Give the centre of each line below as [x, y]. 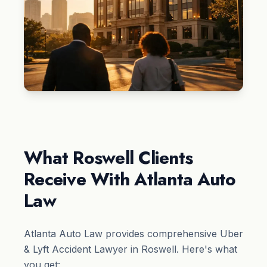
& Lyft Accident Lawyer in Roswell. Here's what [131, 249]
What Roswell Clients [108, 158]
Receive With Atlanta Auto [130, 179]
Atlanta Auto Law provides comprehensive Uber [133, 234]
